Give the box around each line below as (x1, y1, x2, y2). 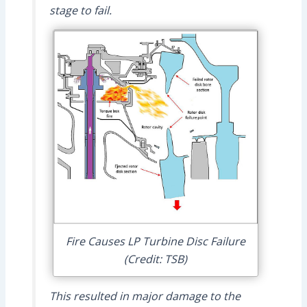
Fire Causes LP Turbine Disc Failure (65, 233, 245, 249)
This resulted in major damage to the (49, 288, 241, 304)
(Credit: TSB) (123, 251, 187, 267)
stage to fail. (49, 2, 112, 18)
